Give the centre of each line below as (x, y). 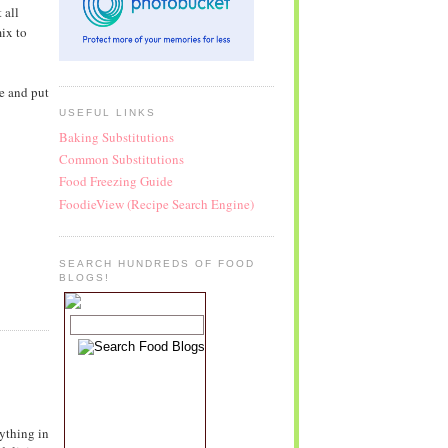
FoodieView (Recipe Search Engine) (156, 203)
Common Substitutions (121, 159)
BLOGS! (84, 277)
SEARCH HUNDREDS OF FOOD (157, 263)
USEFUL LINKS (107, 113)
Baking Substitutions (116, 136)
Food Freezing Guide (115, 181)
